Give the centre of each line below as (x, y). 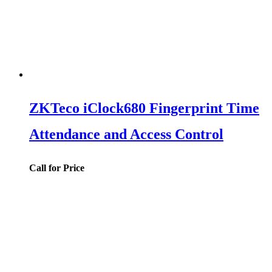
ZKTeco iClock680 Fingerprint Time (144, 108)
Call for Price (57, 168)
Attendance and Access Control (126, 134)
